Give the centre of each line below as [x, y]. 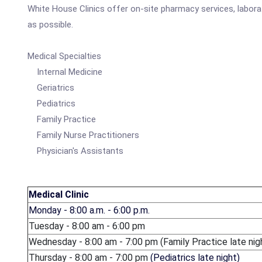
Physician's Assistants [75, 151]
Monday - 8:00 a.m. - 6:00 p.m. [89, 210]
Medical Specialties [64, 56]
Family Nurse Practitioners [83, 135]
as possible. [50, 25]
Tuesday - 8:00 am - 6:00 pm [87, 226]
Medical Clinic [59, 194]
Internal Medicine [65, 72]
